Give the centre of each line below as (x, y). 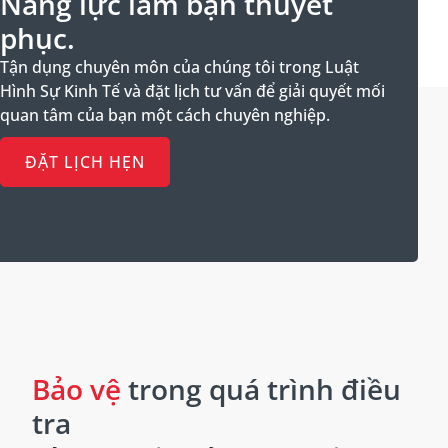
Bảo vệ (76, 388)
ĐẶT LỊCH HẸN (85, 161)
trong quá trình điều (261, 388)
